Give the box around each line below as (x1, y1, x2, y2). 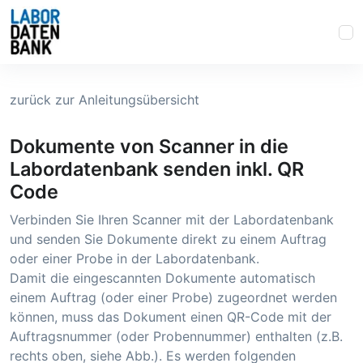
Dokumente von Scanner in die (10, 135, 288, 158)
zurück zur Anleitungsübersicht (10, 92, 199, 108)
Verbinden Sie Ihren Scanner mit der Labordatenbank (10, 211, 334, 228)
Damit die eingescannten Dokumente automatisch (10, 270, 315, 286)
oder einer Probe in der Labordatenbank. (10, 250, 259, 267)
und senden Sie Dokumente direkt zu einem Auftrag (10, 231, 327, 247)
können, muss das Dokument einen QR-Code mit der (10, 309, 331, 325)
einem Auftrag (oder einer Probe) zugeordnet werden (10, 289, 337, 305)
